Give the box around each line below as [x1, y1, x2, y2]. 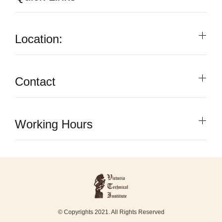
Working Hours [15, 117, 93, 131]
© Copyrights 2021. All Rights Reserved [57, 209, 165, 216]
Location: [15, 32, 62, 46]
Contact [15, 75, 55, 88]
